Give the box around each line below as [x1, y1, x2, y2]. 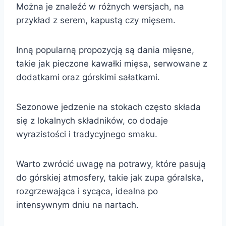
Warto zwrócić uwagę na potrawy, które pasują [16, 158, 206, 169]
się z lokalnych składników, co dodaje [16, 115, 168, 126]
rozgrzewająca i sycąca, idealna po [16, 186, 158, 196]
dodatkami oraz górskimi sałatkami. [16, 72, 160, 82]
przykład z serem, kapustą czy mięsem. [16, 15, 176, 25]
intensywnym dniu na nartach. [16, 199, 139, 210]
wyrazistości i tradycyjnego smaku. [16, 129, 157, 139]
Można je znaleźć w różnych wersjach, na [16, 1, 184, 12]
